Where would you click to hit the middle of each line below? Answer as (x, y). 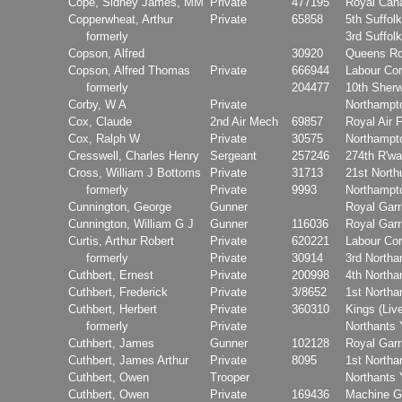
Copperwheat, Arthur (121, 19)
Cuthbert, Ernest (111, 275)
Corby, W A (97, 104)
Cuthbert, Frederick (118, 292)
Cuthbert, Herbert (113, 309)
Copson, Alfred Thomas (129, 70)
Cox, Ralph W (104, 138)
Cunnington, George (120, 206)
